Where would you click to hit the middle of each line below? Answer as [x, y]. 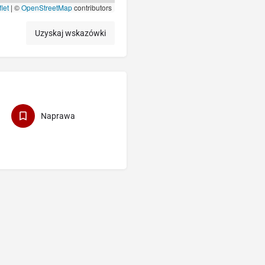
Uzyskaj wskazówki [70, 33]
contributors [92, 8]
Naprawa [58, 116]
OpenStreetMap [47, 8]
